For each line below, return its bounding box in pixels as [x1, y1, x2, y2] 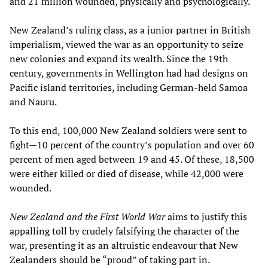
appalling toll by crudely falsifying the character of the [10, 224, 239, 237]
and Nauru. [10, 95, 57, 108]
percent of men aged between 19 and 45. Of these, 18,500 [10, 152, 254, 166]
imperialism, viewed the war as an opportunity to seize [10, 37, 243, 51]
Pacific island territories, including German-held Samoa [10, 80, 248, 94]
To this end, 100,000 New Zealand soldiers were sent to [10, 123, 247, 137]
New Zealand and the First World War [10, 209, 165, 223]
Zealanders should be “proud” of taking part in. [10, 252, 210, 266]
